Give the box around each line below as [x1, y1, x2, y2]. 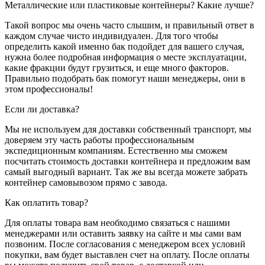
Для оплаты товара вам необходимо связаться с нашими [5, 218, 230, 228]
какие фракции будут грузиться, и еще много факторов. [5, 63, 229, 73]
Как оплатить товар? [5, 198, 88, 208]
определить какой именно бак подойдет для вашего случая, [5, 41, 244, 52]
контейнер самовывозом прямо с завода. [5, 177, 167, 188]
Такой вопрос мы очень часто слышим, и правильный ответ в [5, 20, 254, 31]
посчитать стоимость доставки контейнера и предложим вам [5, 156, 250, 167]
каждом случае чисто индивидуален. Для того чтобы [5, 31, 218, 41]
